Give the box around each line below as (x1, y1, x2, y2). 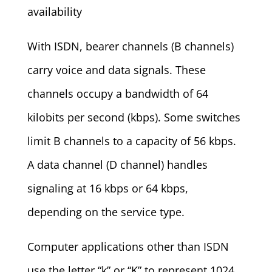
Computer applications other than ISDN (27, 239, 229, 254)
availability (27, 4, 82, 19)
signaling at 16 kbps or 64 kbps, (27, 181, 188, 195)
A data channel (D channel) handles (27, 157, 208, 172)
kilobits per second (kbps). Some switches (27, 110, 240, 124)
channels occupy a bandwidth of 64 (27, 86, 208, 101)
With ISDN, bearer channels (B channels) (27, 39, 234, 53)
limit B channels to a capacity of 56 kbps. (27, 134, 236, 148)
